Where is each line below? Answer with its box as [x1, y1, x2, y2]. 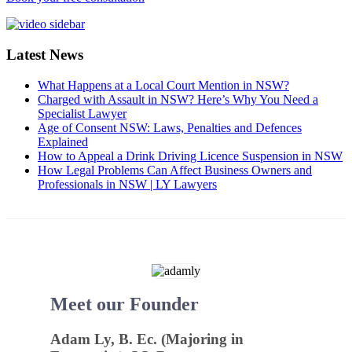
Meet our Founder [50, 294, 199, 315]
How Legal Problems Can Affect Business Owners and [38, 163, 312, 177]
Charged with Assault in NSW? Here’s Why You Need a [38, 92, 318, 106]
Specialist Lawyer [38, 106, 126, 120]
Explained [38, 134, 88, 148]
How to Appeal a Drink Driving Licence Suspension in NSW [38, 148, 343, 163]
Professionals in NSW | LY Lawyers [38, 177, 217, 191]
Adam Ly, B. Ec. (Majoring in [50, 331, 244, 348]
